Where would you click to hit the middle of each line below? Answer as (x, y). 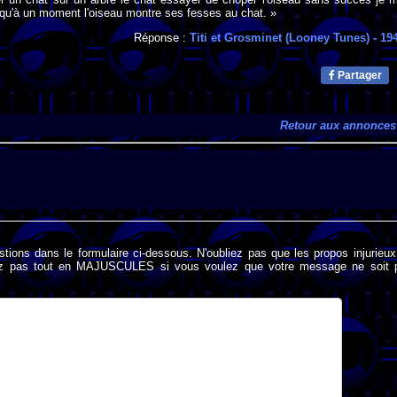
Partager (359, 76)
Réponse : (162, 38)
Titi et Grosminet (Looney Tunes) (280, 38)
